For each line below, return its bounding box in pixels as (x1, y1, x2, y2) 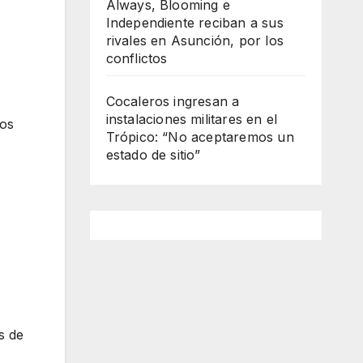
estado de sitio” (105, 147, 201, 164)
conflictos (105, 50, 168, 67)
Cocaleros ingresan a (105, 93, 240, 110)
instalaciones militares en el (105, 111, 278, 128)
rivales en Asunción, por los (105, 32, 284, 49)
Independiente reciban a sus (105, 15, 284, 32)
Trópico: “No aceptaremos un (105, 129, 294, 146)
